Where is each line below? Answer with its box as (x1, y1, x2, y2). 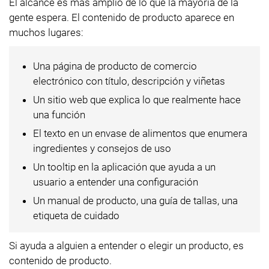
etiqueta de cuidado (33, 209, 119, 222)
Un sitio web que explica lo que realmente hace (33, 93, 241, 106)
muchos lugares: (9, 26, 83, 38)
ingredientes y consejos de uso (33, 142, 171, 154)
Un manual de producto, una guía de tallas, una (33, 194, 238, 207)
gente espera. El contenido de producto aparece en (9, 11, 234, 23)
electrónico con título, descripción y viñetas (33, 74, 225, 87)
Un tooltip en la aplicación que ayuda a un (33, 160, 216, 173)
